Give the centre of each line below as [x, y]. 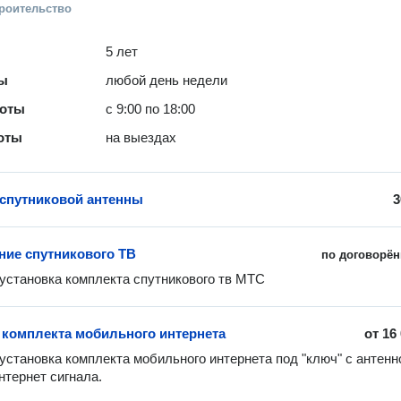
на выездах [141, 137]
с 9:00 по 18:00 [151, 109]
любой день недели [167, 80]
